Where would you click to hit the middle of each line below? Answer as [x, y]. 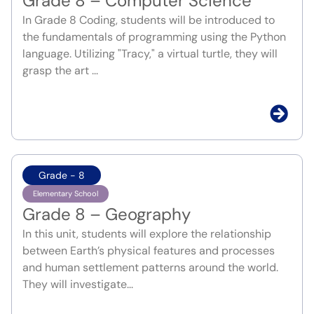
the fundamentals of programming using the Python [154, 37]
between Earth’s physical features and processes [149, 251]
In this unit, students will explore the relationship [147, 234]
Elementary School [66, 194]
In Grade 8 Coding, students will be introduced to [149, 20]
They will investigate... [78, 285]
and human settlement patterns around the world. [150, 268]
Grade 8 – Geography [107, 214]
